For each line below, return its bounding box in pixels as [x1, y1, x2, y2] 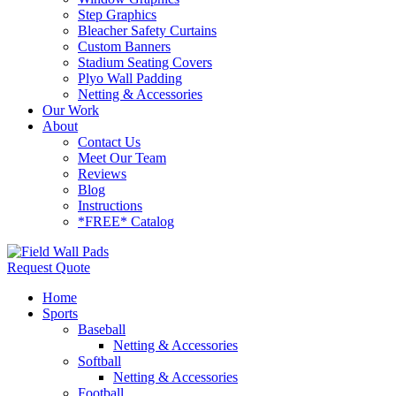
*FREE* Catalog [78, 214, 174, 229]
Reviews [78, 166, 126, 181]
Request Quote [7, 260, 90, 275]
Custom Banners [78, 39, 171, 54]
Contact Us [78, 134, 141, 149]
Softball [78, 354, 121, 369]
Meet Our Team [78, 150, 166, 165]
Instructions [78, 198, 142, 213]
